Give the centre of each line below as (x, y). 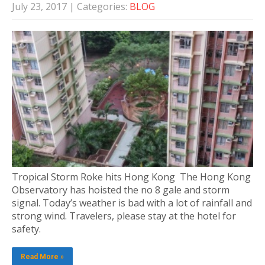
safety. (29, 229)
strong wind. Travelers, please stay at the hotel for (124, 216)
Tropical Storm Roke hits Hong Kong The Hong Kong (131, 177)
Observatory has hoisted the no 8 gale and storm (121, 190)
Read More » (42, 256)
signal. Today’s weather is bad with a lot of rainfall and (132, 203)
